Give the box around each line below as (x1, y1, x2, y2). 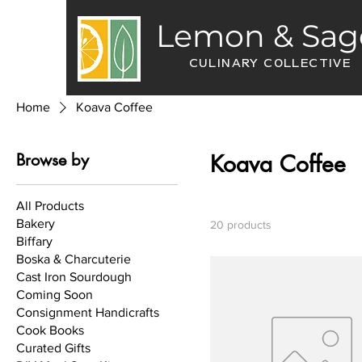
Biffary (16, 234, 53, 248)
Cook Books (16, 322, 84, 337)
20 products (210, 217, 271, 231)
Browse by (16, 149, 89, 170)
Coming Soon (16, 287, 93, 301)
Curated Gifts (16, 340, 90, 355)
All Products (16, 198, 84, 213)
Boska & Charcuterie (16, 251, 131, 266)
